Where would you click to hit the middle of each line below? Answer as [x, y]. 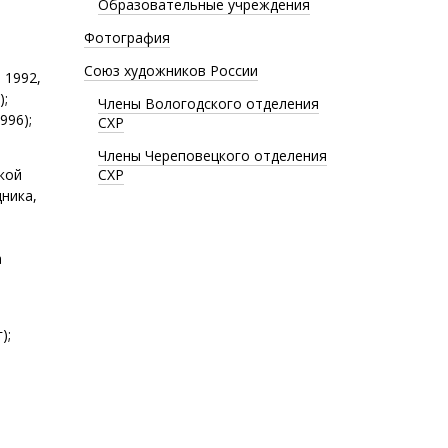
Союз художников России [170, 70]
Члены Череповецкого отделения [212, 155]
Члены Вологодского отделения [208, 103]
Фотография [126, 37]
